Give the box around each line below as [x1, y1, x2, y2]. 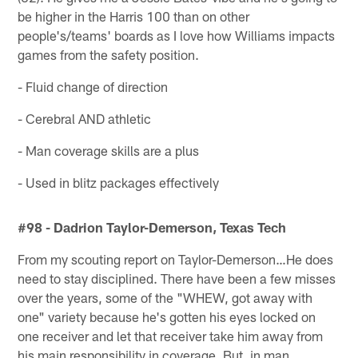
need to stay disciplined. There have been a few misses [18, 269, 336, 286]
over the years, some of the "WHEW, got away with [18, 288, 313, 305]
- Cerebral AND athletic [18, 109, 152, 126]
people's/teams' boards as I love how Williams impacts [18, 26, 336, 43]
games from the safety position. [18, 46, 200, 62]
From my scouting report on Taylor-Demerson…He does [18, 250, 334, 267]
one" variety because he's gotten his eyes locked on [18, 308, 316, 324]
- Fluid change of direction [18, 78, 169, 94]
